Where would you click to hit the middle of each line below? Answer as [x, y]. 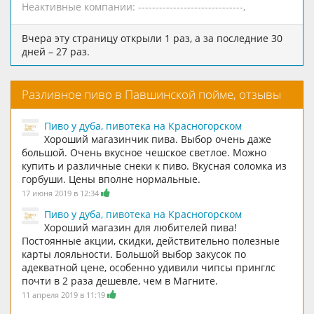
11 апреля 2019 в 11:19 [64, 294]
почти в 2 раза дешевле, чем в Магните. [120, 280]
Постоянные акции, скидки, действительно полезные [151, 240]
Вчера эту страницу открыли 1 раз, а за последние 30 [152, 38]
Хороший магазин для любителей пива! [141, 227]
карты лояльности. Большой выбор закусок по [134, 254]
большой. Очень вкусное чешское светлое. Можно [144, 152]
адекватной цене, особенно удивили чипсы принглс [149, 267]
